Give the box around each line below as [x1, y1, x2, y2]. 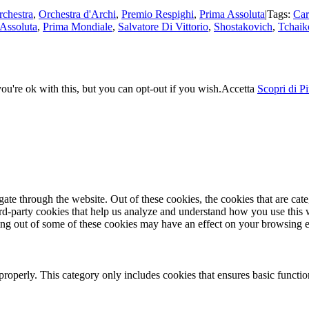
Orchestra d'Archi [39, 8, 116, 20]
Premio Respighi [121, 8, 194, 20]
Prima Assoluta [199, 8, 265, 20]
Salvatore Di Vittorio [118, 20, 208, 32]
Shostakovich [214, 20, 272, 32]
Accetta [221, 82, 255, 94]
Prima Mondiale [43, 20, 112, 32]
